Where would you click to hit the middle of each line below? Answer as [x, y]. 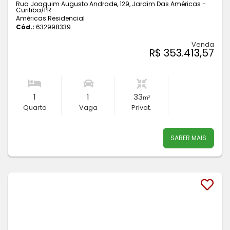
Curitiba [28, 10]
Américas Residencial [50, 18]
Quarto [35, 108]
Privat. [141, 108]
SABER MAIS [188, 138]
